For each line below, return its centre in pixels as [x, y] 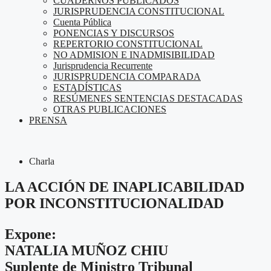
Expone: [31, 234]
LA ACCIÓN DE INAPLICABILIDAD [125, 187]
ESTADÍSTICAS [87, 87]
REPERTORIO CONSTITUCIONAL [128, 44]
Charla [42, 161]
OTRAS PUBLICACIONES [110, 109]
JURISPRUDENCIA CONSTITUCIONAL [139, 11]
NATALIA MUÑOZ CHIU [87, 250]
